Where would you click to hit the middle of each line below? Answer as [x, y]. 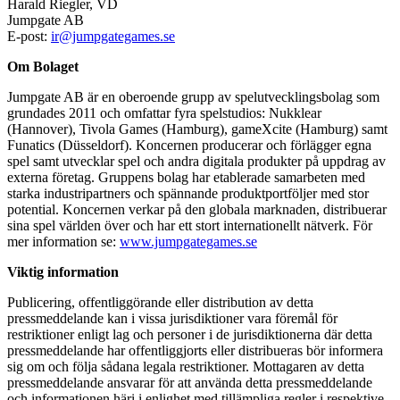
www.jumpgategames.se [188, 241]
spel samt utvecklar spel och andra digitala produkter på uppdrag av [196, 161]
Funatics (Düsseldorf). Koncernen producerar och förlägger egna [189, 145]
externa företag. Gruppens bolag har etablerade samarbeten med [186, 177]
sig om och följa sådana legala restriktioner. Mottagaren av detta [186, 366]
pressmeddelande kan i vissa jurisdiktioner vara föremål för [172, 318]
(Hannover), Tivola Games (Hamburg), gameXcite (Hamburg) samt [197, 129]
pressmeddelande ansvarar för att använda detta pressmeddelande [190, 382]
